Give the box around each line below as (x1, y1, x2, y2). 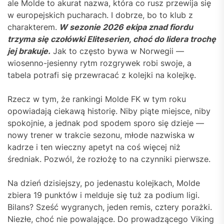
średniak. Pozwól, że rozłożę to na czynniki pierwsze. (7, 154, 210, 164)
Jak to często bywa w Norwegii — (50, 46, 184, 56)
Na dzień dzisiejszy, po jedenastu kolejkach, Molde (7, 178, 200, 188)
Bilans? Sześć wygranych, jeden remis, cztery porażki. (7, 202, 212, 212)
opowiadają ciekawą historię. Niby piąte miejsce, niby (7, 106, 210, 116)
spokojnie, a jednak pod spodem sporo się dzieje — (7, 118, 204, 128)
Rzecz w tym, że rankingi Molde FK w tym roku (7, 94, 186, 104)
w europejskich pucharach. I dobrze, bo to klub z (7, 10, 193, 20)
